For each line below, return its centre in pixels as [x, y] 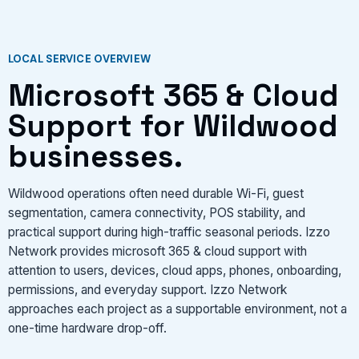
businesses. [95, 156]
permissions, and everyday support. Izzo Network [147, 289]
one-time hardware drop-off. [87, 328]
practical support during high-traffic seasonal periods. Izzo [169, 232]
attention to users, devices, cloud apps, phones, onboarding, [175, 270]
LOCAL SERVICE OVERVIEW [79, 59]
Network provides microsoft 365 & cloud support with [157, 251]
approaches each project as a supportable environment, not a [177, 309]
